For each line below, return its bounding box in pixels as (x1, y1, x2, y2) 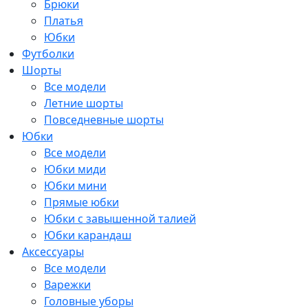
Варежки (44, 277, 91, 292)
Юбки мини (44, 178, 107, 193)
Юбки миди (44, 162, 106, 177)
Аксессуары (22, 244, 84, 259)
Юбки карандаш (44, 228, 131, 243)
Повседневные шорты (44, 112, 164, 127)
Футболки (22, 46, 74, 61)
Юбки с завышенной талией (44, 211, 196, 226)
